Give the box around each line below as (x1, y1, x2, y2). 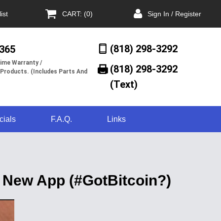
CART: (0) (62, 9, 93, 18)
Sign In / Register (147, 9, 201, 18)
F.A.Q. (50, 115, 72, 123)
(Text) (110, 78, 138, 90)
